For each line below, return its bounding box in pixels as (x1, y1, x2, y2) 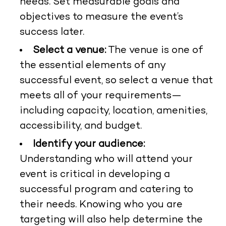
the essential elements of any (19, 60, 165, 71)
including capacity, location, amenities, (19, 105, 207, 117)
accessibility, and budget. (19, 121, 142, 132)
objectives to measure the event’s (19, 12, 183, 23)
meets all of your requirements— (19, 90, 182, 101)
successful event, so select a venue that (19, 75, 213, 86)
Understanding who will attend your (19, 154, 193, 165)
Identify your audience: (32, 139, 145, 150)
